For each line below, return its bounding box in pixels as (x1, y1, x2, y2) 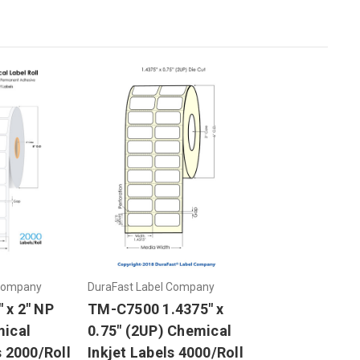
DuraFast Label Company (88, 280, 215, 293)
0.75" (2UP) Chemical (88, 321, 231, 339)
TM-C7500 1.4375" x (88, 300, 224, 317)
